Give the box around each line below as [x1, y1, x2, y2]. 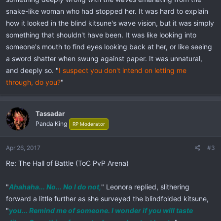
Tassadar [36, 109, 65, 117]
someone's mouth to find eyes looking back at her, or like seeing [6, 42, 212, 51]
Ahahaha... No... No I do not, [9, 183, 101, 191]
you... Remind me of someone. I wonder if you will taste [9, 206, 193, 215]
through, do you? [6, 78, 61, 86]
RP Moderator [73, 121, 105, 127]
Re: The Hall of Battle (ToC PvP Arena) [6, 159, 129, 167]
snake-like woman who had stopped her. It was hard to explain [6, 7, 208, 15]
